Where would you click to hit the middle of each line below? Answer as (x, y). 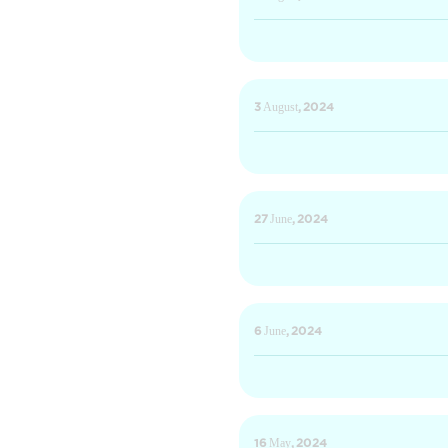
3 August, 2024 (294, 109)
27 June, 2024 (291, 221)
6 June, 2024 (288, 333)
